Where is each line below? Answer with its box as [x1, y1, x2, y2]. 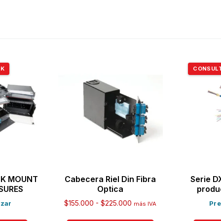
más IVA [134, 200, 157, 208]
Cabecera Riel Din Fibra [65, 174, 156, 184]
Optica [97, 184, 124, 194]
